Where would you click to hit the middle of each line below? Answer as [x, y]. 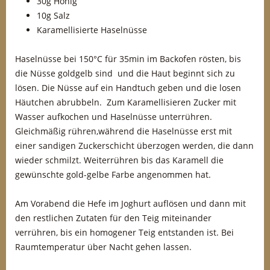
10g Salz [53, 15]
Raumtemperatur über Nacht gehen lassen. [103, 247]
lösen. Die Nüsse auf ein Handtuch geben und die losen [128, 88]
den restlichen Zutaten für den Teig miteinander [113, 218]
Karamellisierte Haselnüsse [92, 30]
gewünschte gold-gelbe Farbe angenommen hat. [113, 174]
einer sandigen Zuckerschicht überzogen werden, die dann [134, 146]
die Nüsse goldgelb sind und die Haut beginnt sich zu [125, 73]
